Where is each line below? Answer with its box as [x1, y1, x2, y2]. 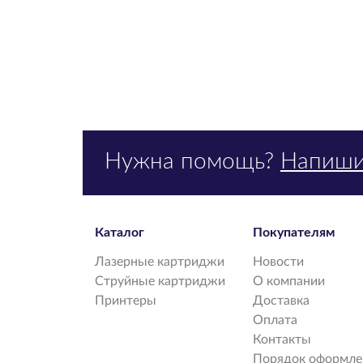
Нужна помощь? [105, 150, 280, 173]
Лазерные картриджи [95, 255, 224, 268]
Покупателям [253, 226, 335, 239]
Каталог [95, 226, 144, 239]
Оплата [253, 314, 297, 327]
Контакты [253, 333, 311, 346]
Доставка [253, 294, 310, 307]
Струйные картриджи [95, 275, 225, 288]
